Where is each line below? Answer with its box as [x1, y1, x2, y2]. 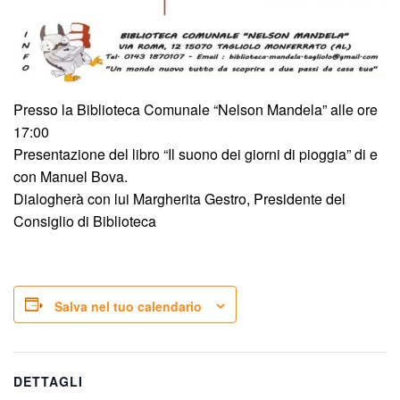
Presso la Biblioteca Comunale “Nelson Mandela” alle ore [13, 99, 378, 121]
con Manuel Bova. [13, 166, 128, 187]
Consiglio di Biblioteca [13, 211, 156, 232]
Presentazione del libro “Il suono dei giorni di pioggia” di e [13, 144, 378, 165]
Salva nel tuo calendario [54, 296, 202, 315]
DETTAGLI [13, 371, 83, 390]
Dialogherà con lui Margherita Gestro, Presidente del [13, 188, 346, 210]
